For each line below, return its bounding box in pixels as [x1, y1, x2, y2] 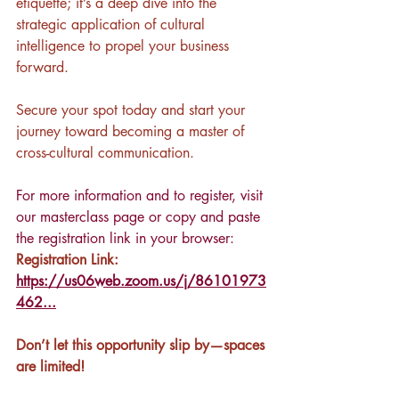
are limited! [16, 356, 85, 376]
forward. [16, 57, 69, 77]
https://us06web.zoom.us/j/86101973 [16, 271, 266, 290]
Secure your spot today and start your [16, 100, 249, 119]
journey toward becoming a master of [16, 121, 248, 141]
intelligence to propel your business [16, 36, 233, 55]
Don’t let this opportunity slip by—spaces [16, 335, 269, 354]
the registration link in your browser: [16, 228, 239, 248]
